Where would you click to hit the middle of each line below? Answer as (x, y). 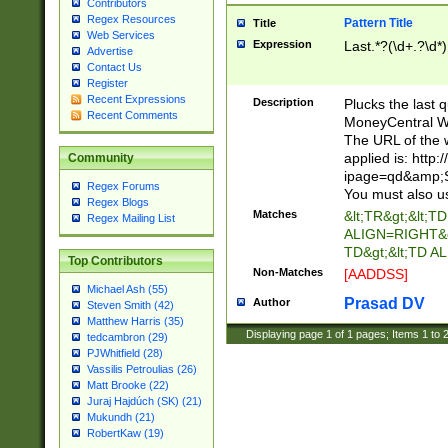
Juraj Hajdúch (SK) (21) (144, 401)
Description (283, 102)
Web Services (120, 35)
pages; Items (387, 334)
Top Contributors (115, 261)
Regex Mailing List (130, 218)
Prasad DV (384, 303)
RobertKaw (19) (125, 433)
